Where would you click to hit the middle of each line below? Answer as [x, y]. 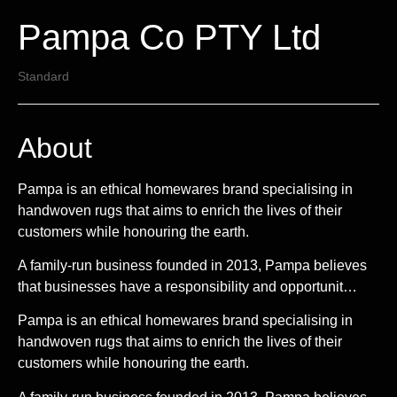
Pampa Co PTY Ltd [169, 37]
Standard [43, 76]
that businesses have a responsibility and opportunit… [187, 287]
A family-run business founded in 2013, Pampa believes [192, 266]
